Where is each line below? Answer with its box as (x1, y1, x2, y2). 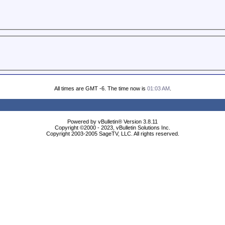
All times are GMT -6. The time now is (54, 85, 147, 91)
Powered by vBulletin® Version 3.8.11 (67, 118, 158, 125)
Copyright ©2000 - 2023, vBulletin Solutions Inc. (55, 124, 170, 131)
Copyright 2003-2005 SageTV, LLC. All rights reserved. (46, 130, 179, 137)
